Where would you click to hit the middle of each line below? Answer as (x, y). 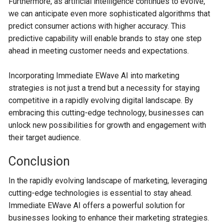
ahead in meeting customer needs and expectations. (99, 51)
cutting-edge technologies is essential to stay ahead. (101, 193)
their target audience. (45, 138)
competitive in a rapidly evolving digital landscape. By (101, 100)
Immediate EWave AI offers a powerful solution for (97, 205)
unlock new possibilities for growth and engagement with (108, 125)
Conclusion (39, 161)
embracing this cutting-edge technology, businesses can (106, 113)
